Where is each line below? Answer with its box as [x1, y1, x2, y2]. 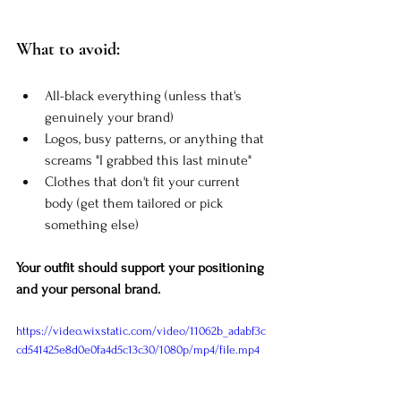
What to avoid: [16, 38, 120, 60]
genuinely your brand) [45, 108, 174, 125]
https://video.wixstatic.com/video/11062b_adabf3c [16, 323, 266, 337]
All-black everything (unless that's [45, 87, 245, 104]
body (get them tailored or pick [45, 194, 226, 211]
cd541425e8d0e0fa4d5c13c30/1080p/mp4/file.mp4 [16, 342, 260, 356]
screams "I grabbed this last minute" [45, 151, 252, 168]
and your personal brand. [16, 280, 160, 297]
